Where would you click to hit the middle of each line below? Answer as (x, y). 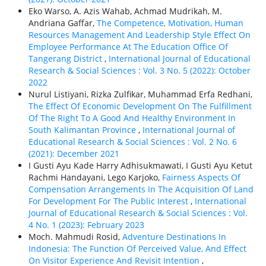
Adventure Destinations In (174, 237)
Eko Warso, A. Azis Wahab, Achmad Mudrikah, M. (125, 11)
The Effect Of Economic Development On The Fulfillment (140, 106)
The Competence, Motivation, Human (170, 23)
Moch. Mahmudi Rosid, (75, 237)
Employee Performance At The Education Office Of (128, 47)
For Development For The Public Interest (109, 201)
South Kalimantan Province (83, 130)
